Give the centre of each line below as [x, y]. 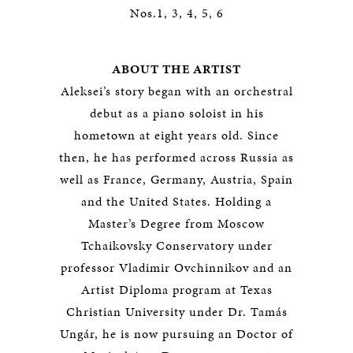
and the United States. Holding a [176, 201]
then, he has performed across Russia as [176, 157]
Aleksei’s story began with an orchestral [176, 91]
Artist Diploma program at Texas [176, 290]
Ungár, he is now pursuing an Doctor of [176, 334]
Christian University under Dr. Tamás [176, 312]
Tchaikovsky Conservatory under [176, 245]
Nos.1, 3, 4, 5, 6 [176, 13]
